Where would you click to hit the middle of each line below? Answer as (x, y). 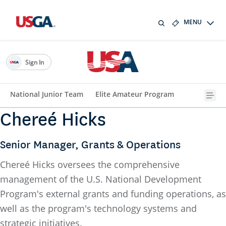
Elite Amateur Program (135, 94)
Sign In (34, 62)
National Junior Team (47, 94)
